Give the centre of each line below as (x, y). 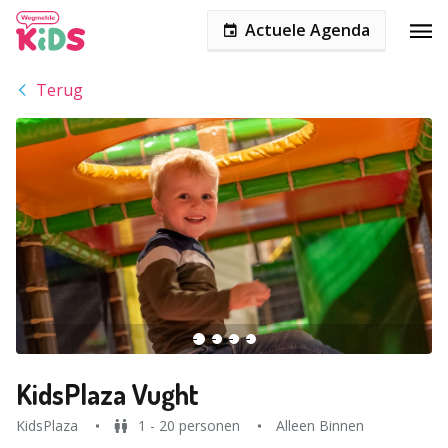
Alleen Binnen (320, 425)
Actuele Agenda (307, 30)
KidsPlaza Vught (107, 394)
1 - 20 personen (189, 425)
